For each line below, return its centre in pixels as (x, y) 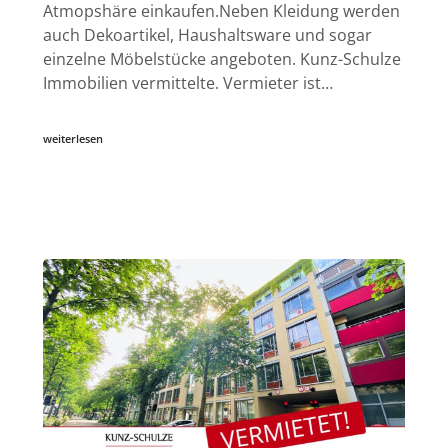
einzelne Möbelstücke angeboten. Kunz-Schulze (221, 59)
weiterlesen (72, 139)
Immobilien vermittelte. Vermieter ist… (187, 83)
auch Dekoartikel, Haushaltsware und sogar (207, 35)
